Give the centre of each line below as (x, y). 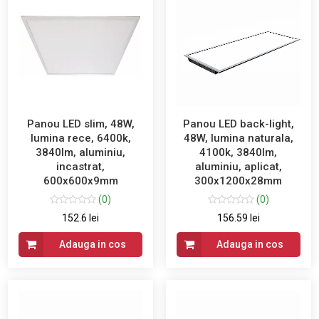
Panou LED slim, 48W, (80, 124)
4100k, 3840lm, (239, 153)
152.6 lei (81, 218)
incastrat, (81, 167)
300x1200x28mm (239, 181)
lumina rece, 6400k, (80, 138)
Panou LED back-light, (238, 124)
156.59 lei (238, 218)
